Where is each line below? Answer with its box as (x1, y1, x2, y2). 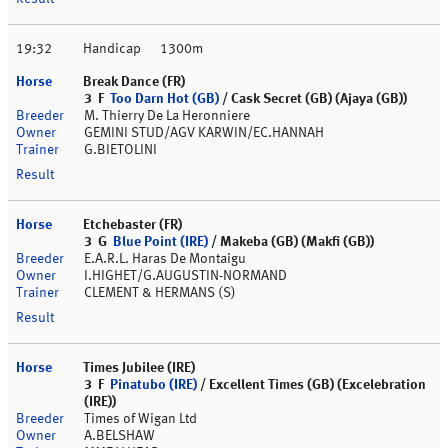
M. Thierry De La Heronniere (84, 109, 250, 124)
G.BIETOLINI (84, 143, 157, 158)
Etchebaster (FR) (83, 218, 182, 233)
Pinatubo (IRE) (110, 378, 197, 393)
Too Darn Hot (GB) (110, 92, 219, 107)
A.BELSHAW (84, 429, 155, 444)
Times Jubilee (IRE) (83, 361, 195, 376)
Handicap (83, 42, 141, 57)
